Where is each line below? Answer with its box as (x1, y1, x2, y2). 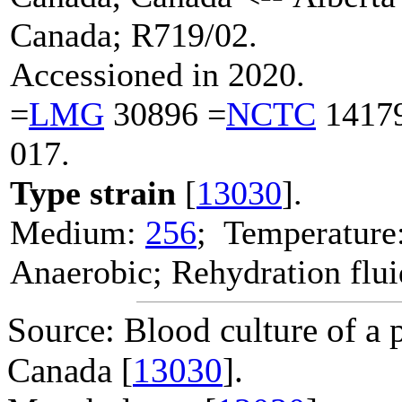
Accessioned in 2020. (10, 55, 305, 93)
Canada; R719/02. (10, 15, 258, 54)
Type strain (10, 173, 176, 212)
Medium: (10, 213, 145, 251)
